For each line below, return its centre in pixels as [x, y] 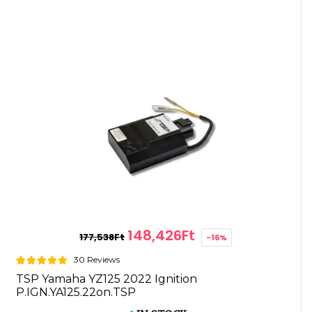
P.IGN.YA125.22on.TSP [76, 292]
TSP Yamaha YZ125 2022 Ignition [107, 279]
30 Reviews [97, 259]
